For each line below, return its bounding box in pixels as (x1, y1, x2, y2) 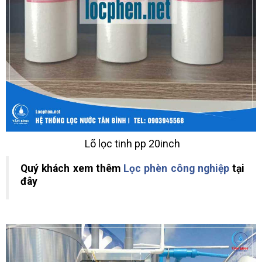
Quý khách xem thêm (20, 163, 123, 175)
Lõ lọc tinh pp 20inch (82, 137, 180, 150)
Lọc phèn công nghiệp (123, 163, 229, 175)
